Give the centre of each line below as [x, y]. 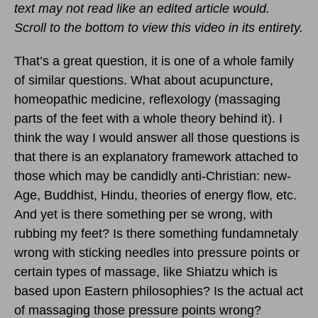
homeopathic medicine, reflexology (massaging [147, 100]
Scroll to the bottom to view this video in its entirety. [159, 28]
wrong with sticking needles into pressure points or [157, 253]
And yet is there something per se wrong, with [143, 215]
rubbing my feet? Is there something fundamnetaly [156, 234]
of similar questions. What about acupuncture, [144, 81]
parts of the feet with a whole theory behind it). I [148, 119]
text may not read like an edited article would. [142, 9]
